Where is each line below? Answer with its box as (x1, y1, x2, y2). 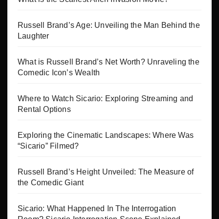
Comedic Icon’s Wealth (18, 68, 100, 77)
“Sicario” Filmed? (18, 142, 79, 151)
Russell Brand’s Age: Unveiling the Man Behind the (18, 21, 200, 30)
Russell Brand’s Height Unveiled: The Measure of (18, 168, 194, 176)
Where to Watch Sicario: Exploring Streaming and (18, 94, 194, 103)
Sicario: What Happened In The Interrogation (18, 204, 176, 213)
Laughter (18, 32, 49, 41)
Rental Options (18, 105, 71, 114)
